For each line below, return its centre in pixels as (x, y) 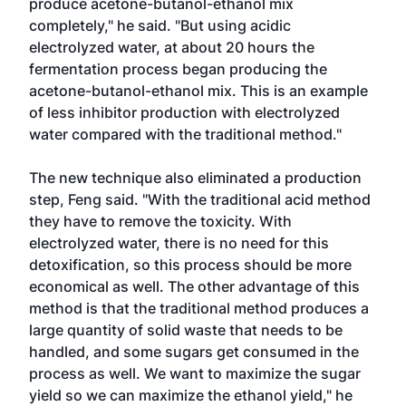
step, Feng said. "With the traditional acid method (200, 199)
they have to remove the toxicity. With (160, 221)
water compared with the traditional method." (185, 134)
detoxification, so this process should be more (190, 265)
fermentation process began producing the (178, 69)
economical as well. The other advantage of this (194, 286)
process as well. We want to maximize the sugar (195, 373)
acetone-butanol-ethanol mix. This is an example (198, 91)
